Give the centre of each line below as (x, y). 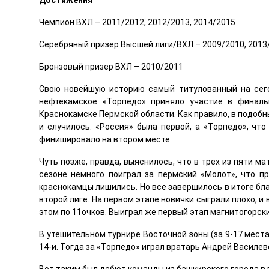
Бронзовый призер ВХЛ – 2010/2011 (111, 67)
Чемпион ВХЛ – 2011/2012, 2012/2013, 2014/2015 (137, 22)
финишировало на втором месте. (105, 139)
